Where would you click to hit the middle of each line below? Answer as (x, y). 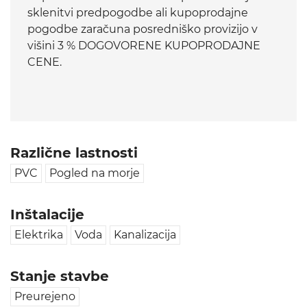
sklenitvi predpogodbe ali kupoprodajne (138, 12)
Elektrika (39, 234)
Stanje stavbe (60, 276)
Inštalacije (47, 214)
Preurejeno (45, 296)
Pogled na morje (95, 173)
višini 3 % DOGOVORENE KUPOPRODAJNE (144, 45)
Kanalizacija (145, 234)
